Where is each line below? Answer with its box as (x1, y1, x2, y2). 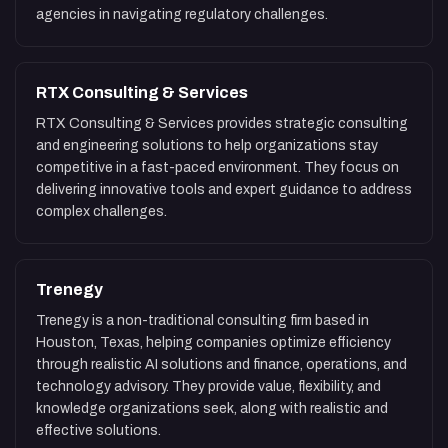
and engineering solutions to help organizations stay (36, 138, 378, 154)
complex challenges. (36, 204, 167, 220)
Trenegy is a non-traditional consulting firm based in (36, 313, 369, 329)
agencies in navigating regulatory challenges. (36, 7, 328, 23)
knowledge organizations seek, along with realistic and (36, 401, 388, 417)
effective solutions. (36, 423, 161, 439)
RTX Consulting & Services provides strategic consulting (36, 116, 408, 132)
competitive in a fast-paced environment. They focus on (36, 160, 399, 176)
